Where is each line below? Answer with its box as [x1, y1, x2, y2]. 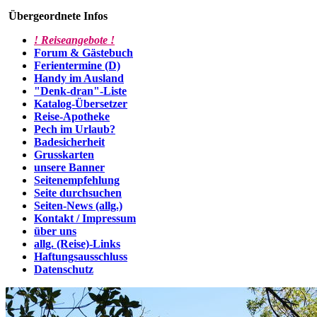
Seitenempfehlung [34, 174, 120, 186]
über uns [34, 225, 76, 237]
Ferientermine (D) [34, 59, 120, 71]
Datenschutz [34, 263, 93, 275]
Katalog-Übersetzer [34, 98, 127, 110]
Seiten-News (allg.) [34, 200, 122, 212]
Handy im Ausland [34, 72, 124, 84]
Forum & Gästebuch [34, 47, 133, 59]
